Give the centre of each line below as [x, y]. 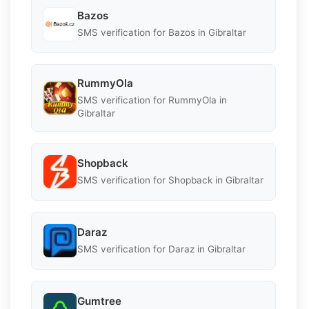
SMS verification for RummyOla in [152, 100]
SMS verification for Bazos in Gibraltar [162, 33]
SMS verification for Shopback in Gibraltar [170, 180]
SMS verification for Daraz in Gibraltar [161, 249]
